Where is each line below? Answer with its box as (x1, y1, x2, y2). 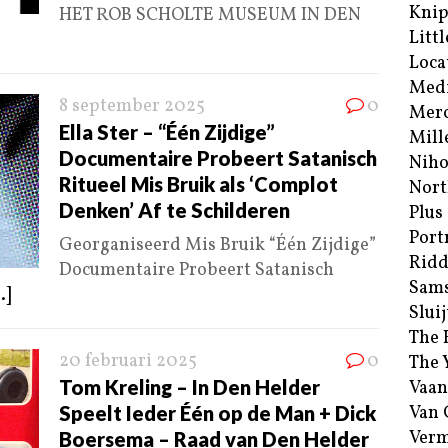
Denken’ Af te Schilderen (59, 198, 290, 223)
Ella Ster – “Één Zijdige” (59, 120, 275, 145)
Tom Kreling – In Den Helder (59, 375, 320, 400)
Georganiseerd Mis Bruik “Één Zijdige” (59, 233, 376, 259)
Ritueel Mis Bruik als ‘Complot (59, 172, 338, 197)
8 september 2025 (59, 94, 205, 120)
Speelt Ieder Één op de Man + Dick (59, 401, 376, 426)
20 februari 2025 (59, 349, 197, 375)
